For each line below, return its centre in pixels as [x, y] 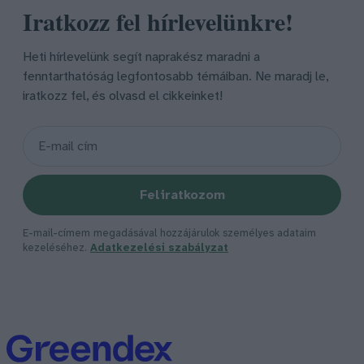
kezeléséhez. [56, 249]
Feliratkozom [182, 195]
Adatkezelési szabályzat [159, 249]
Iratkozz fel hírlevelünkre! [158, 22]
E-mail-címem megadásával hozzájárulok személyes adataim [169, 234]
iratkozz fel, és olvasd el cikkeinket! [123, 97]
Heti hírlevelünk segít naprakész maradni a [141, 58]
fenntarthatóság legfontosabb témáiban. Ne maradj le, [175, 77]
